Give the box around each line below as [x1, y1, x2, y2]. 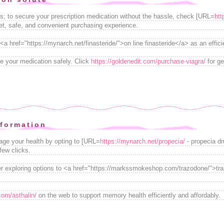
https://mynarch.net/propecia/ [100, 137, 185, 145]
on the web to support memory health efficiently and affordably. [36, 191, 220, 199]
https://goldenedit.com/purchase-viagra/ [91, 57, 205, 65]
